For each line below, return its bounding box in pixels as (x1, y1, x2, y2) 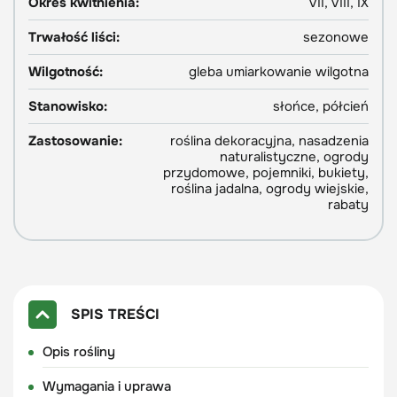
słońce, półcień (273, 97, 369, 116)
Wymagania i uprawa (42, 377, 171, 395)
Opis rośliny (42, 342, 115, 361)
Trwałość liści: (28, 28, 120, 47)
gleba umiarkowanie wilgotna (189, 63, 369, 82)
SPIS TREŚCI (70, 304, 160, 323)
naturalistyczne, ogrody (220, 148, 369, 167)
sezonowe (303, 28, 369, 47)
